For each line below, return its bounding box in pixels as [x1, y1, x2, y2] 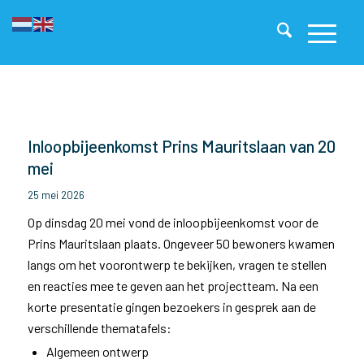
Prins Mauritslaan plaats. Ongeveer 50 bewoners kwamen [27, 236, 335, 251]
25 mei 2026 [27, 188, 84, 201]
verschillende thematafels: [27, 320, 171, 336]
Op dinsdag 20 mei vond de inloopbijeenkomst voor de [27, 214, 318, 230]
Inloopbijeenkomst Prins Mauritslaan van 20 [27, 136, 336, 156]
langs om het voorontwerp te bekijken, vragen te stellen [27, 257, 327, 272]
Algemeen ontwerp [45, 344, 149, 359]
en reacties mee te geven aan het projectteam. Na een [27, 278, 318, 293]
